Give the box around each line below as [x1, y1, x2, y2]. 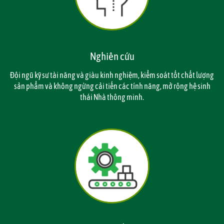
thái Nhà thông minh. [80, 92, 144, 101]
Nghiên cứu [89, 50, 134, 62]
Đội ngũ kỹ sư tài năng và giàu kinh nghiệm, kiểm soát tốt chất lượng [10, 70, 214, 79]
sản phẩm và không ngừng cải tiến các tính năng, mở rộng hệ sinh [13, 81, 210, 90]
